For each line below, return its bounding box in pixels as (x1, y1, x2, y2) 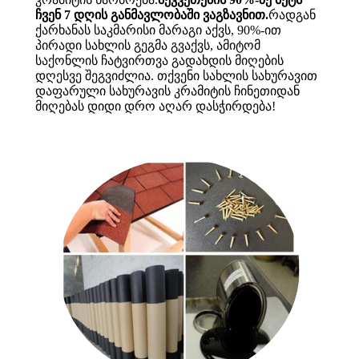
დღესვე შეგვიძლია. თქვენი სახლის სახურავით (35, 69, 317, 83)
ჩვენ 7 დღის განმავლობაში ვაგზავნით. (35, 8, 268, 22)
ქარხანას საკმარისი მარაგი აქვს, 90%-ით (35, 23, 281, 38)
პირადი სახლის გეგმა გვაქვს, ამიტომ (35, 38, 260, 53)
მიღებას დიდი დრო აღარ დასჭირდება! (35, 99, 276, 114)
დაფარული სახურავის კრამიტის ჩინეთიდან (35, 84, 300, 99)
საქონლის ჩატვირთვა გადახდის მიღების (35, 54, 284, 68)
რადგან (268, 8, 316, 22)
